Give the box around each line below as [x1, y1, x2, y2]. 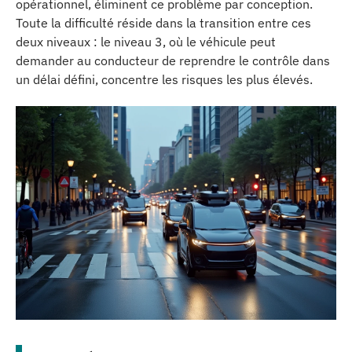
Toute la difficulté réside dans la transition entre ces [16, 14, 311, 31]
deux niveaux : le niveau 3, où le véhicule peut [16, 33, 276, 49]
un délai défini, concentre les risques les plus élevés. [16, 71, 313, 87]
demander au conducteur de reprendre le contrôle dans [16, 52, 330, 68]
